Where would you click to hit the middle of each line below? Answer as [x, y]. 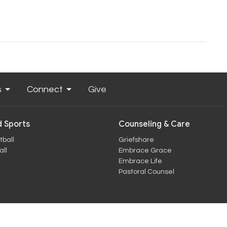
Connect [45, 90]
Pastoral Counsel [146, 172]
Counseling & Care [154, 124]
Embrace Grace [145, 150]
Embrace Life [140, 161]
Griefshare [136, 140]
